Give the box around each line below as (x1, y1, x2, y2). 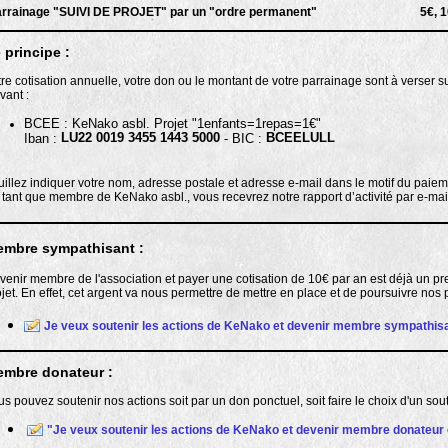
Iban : (24, 131, 61, 145)
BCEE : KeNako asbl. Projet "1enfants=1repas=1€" (24, 116, 325, 131)
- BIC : (220, 131, 266, 145)
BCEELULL (266, 130, 335, 145)
